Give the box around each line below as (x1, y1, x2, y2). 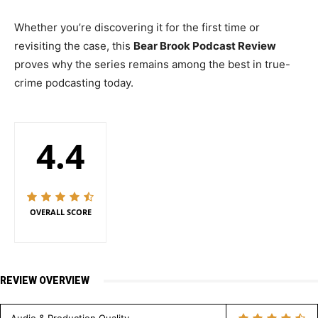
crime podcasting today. (14, 76, 133, 90)
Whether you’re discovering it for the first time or (14, 21, 260, 35)
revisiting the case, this (14, 39, 133, 53)
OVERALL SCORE (29, 207, 92, 218)
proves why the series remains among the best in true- (14, 57, 290, 72)
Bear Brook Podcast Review (133, 39, 276, 53)
